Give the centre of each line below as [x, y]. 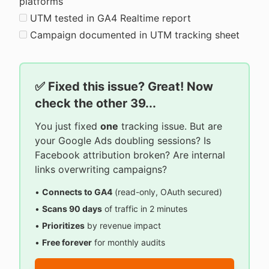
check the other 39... [95, 103]
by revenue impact [123, 225]
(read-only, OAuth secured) [167, 192]
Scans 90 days [72, 209]
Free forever [67, 242]
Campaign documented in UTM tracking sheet [135, 35]
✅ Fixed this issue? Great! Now [124, 86]
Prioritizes [63, 225]
